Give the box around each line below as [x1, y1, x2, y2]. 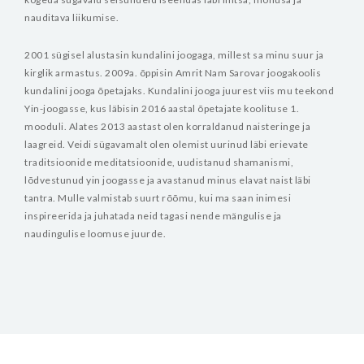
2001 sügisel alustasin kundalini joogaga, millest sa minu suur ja [24, 49, 324, 61]
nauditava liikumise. [24, 11, 119, 24]
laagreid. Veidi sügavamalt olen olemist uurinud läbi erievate [24, 138, 309, 150]
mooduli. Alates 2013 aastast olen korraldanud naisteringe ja [24, 120, 310, 132]
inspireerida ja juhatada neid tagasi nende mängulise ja [24, 210, 282, 222]
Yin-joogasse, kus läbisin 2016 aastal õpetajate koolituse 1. [24, 102, 299, 115]
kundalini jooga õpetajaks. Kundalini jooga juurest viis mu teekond [24, 84, 334, 97]
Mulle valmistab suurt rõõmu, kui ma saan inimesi [55, 192, 291, 204]
